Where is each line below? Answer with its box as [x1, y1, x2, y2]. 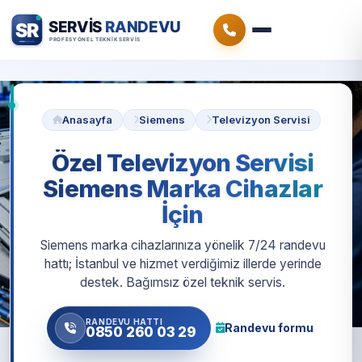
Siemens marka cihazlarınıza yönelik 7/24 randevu [40, 238, 326, 254]
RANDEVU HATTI [85, 316, 163, 326]
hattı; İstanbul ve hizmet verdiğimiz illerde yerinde [44, 256, 322, 272]
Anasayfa [62, 113, 112, 126]
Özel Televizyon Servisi [51, 148, 314, 177]
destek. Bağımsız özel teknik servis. [80, 275, 285, 291]
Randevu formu [225, 320, 314, 335]
